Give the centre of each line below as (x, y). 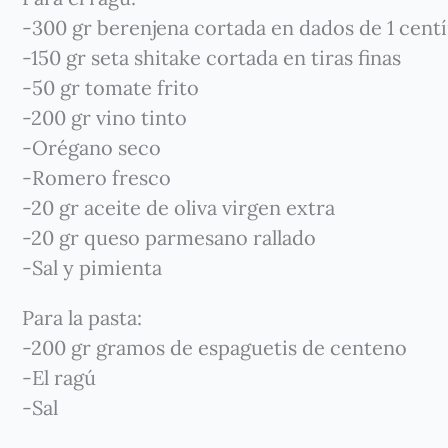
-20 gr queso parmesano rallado (169, 237)
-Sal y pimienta (92, 267)
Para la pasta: (82, 317)
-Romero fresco (96, 177)
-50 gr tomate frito (110, 87)
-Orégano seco (91, 147)
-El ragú (59, 377)
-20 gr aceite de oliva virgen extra (178, 207)
